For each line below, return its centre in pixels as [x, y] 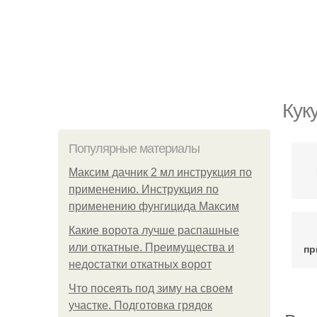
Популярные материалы [134, 149]
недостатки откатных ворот [140, 264]
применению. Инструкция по [144, 189]
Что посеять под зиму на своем [151, 288]
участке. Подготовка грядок [140, 305]
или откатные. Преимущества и [151, 247]
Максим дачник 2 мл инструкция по [160, 172]
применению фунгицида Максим [154, 206]
